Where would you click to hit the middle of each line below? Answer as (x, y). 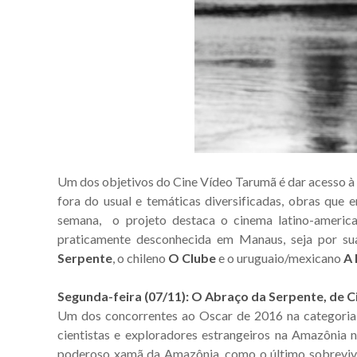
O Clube (192, 257)
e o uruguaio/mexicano (280, 257)
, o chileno (140, 257)
